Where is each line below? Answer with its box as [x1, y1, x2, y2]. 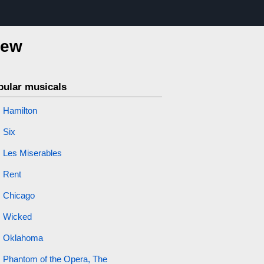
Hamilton [2, 105, 37, 115]
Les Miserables [2, 148, 62, 158]
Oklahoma [2, 233, 43, 243]
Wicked [2, 212, 32, 222]
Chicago [2, 190, 35, 200]
